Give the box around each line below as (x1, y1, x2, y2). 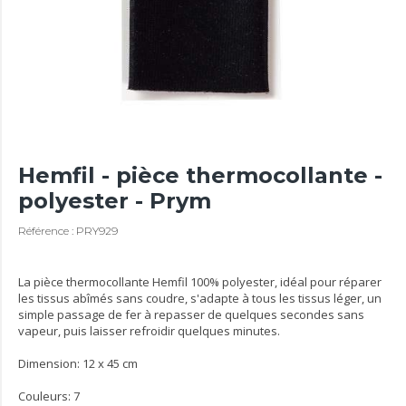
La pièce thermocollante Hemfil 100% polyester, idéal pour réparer (18, 274, 382, 291)
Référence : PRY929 (18, 224, 118, 238)
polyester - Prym (18, 188, 211, 215)
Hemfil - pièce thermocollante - (18, 162, 382, 189)
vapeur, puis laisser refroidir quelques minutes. (18, 323, 280, 340)
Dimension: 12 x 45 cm (18, 355, 138, 372)
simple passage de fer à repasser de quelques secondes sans (18, 306, 364, 324)
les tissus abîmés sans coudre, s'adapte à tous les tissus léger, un (18, 290, 382, 307)
